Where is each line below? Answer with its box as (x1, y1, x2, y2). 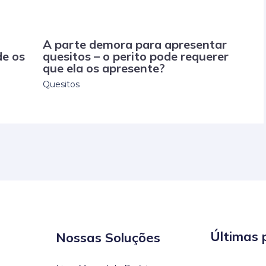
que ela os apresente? (42, 61, 165, 76)
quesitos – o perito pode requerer (42, 49, 229, 64)
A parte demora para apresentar (42, 37, 227, 52)
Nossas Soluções (56, 229, 160, 246)
